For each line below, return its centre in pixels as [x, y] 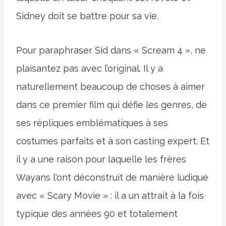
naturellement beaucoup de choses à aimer [110, 86]
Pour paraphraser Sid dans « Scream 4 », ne [111, 50]
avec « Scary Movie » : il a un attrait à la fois [110, 195]
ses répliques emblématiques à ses [92, 123]
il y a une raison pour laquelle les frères [101, 159]
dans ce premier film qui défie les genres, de [111, 104]
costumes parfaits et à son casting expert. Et [113, 141]
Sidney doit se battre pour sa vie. [87, 16]
